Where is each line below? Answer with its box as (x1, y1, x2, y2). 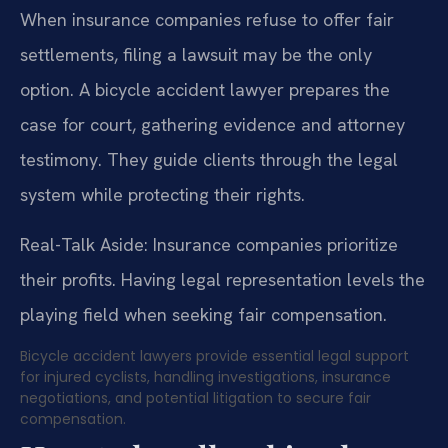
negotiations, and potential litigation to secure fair (20, 388, 371, 409)
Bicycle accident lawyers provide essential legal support (20, 346, 409, 367)
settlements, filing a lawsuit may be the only (20, 43, 372, 67)
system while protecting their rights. (20, 183, 305, 207)
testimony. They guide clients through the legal (20, 148, 398, 172)
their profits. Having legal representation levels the (20, 267, 425, 291)
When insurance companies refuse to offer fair (20, 8, 394, 32)
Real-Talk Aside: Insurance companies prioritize (20, 232, 398, 256)
